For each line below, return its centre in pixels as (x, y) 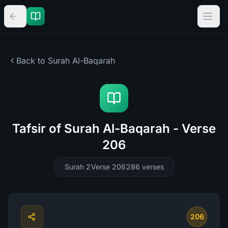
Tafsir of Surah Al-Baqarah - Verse (114, 129)
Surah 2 (77, 167)
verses (153, 167)
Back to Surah (43, 61)
